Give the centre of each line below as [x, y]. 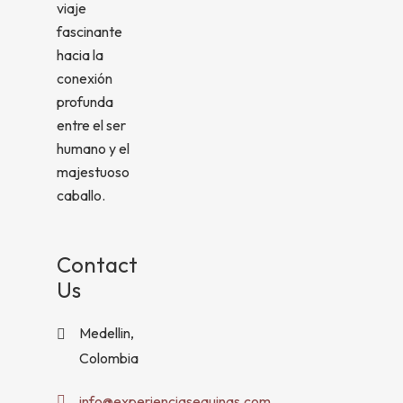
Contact [97, 264]
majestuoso [93, 172]
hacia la [80, 55]
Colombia [108, 358]
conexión [84, 78]
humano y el [93, 148]
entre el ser [91, 125]
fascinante [89, 31]
